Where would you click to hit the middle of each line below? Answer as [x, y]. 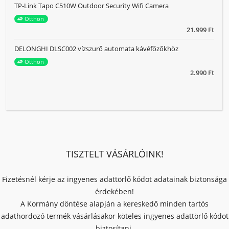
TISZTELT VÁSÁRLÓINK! [114, 154]
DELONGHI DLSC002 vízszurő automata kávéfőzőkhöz [96, 49]
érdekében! [114, 191]
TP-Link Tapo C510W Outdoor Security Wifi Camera [91, 6]
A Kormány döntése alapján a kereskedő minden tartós [114, 204]
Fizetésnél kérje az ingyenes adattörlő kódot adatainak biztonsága [114, 179]
